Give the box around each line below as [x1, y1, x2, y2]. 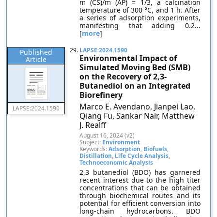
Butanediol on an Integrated [79, 80, 191, 91]
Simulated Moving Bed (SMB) [79, 62, 191, 73]
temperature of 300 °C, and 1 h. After [79, 5, 201, 15]
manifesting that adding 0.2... [79, 21, 201, 30]
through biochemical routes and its [79, 191, 201, 200]
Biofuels [143, 145, 168, 153]
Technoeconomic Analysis [79, 158, 154, 167]
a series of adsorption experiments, [79, 13, 201, 22]
